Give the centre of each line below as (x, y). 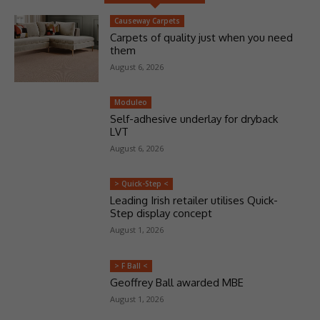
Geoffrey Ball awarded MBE (176, 282)
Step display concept (161, 214)
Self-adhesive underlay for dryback (194, 119)
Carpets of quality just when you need (201, 37)
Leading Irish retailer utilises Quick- (194, 201)
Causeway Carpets (147, 20)
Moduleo (130, 102)
